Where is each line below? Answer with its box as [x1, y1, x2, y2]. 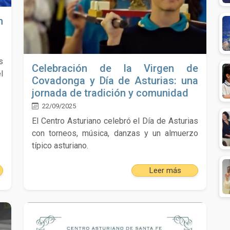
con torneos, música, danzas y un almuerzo [32, 128, 198, 139]
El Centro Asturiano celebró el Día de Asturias [32, 116, 198, 126]
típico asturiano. [32, 141, 88, 151]
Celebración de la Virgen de [32, 62, 198, 75]
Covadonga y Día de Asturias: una [32, 74, 198, 87]
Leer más [148, 166, 181, 176]
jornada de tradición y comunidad [32, 87, 188, 100]
